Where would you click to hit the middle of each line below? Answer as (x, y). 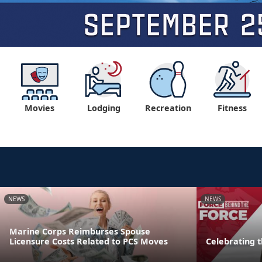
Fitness (232, 108)
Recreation (168, 108)
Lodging (104, 108)
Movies (39, 108)
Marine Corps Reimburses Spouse (80, 231)
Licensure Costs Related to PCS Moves (89, 241)
